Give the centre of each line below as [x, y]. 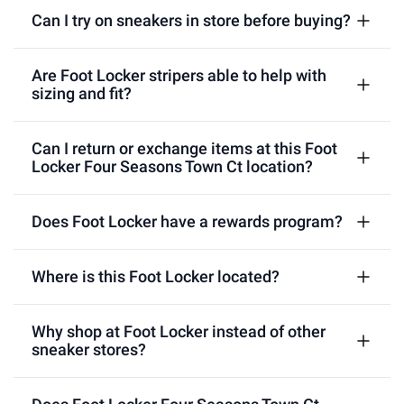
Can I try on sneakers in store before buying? [191, 20]
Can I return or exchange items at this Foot [184, 148]
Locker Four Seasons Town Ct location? [172, 166]
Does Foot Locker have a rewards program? [187, 221]
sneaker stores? [89, 349]
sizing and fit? [82, 93]
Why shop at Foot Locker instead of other [179, 331]
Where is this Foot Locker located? [156, 276]
